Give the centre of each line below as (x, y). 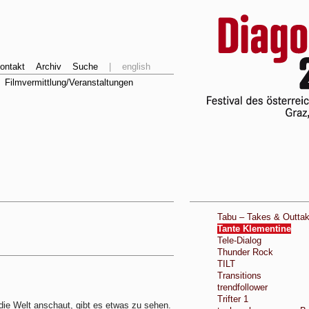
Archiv (49, 67)
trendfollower (242, 287)
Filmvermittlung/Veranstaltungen (69, 82)
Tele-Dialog (239, 240)
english (136, 67)
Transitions (239, 276)
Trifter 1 (233, 299)
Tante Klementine (254, 229)
